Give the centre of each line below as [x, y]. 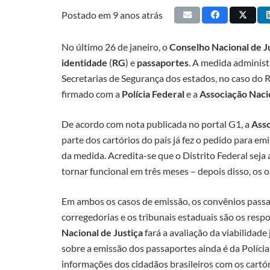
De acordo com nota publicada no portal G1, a [156, 124]
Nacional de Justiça [102, 232]
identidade [84, 62]
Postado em [87, 15]
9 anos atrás [138, 15]
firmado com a [92, 93]
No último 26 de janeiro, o [115, 46]
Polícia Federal [153, 93]
